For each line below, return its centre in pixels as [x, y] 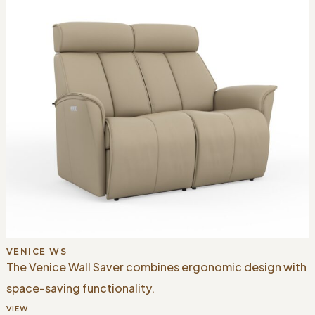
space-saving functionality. [80, 288]
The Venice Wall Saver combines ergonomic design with [156, 266]
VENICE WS [37, 251]
